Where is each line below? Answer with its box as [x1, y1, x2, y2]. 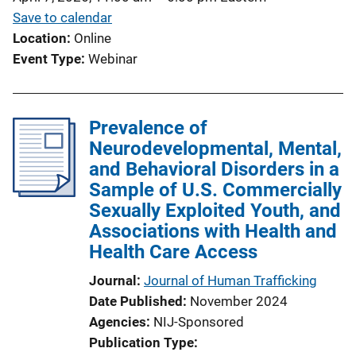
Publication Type [89, 334, 194, 350]
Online [74, 29, 111, 46]
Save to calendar [13, 9, 112, 25]
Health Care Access [89, 240, 257, 263]
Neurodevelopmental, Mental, [89, 137, 342, 160]
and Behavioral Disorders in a [89, 157, 339, 180]
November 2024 [190, 292, 288, 309]
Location [13, 29, 67, 46]
